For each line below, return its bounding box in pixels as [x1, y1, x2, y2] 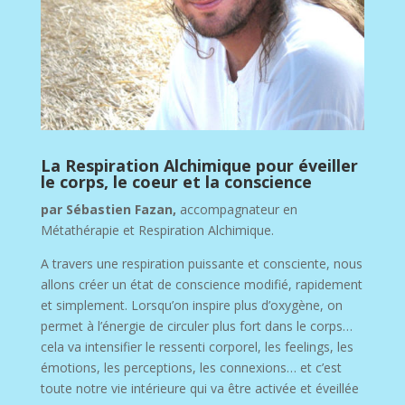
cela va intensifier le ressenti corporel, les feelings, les [40, 337, 353, 355]
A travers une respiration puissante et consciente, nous [40, 254, 363, 272]
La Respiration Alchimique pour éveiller [40, 154, 358, 176]
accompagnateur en [179, 200, 297, 218]
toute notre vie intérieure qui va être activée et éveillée [40, 379, 359, 397]
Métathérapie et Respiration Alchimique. [40, 221, 274, 239]
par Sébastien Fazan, [40, 200, 180, 218]
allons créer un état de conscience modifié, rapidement [40, 275, 363, 293]
